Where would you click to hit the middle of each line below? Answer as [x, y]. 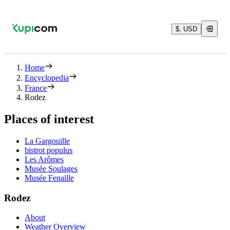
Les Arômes [44, 159]
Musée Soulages [51, 168]
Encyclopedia [47, 78]
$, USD [186, 29]
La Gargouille [47, 141]
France [36, 88]
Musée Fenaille [49, 178]
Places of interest [49, 119]
